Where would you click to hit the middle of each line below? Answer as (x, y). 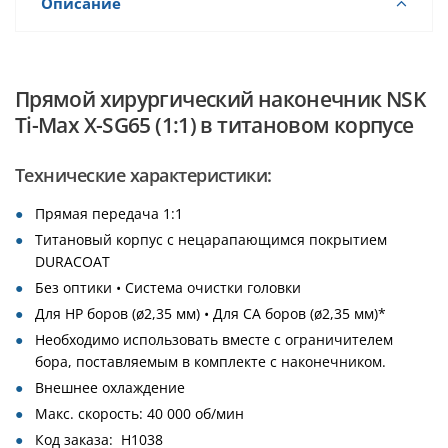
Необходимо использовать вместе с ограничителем (214, 339)
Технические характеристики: (143, 174)
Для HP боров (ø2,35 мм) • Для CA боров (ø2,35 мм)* (210, 313)
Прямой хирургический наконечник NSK (220, 98)
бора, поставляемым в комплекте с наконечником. (210, 361)
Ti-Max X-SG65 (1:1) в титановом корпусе (214, 124)
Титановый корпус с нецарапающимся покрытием (211, 239)
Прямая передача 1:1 (109, 213)
